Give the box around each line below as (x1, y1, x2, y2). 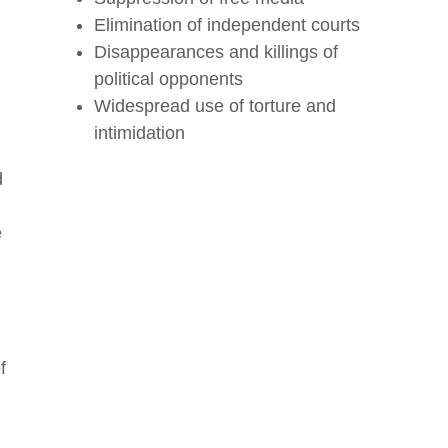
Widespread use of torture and (94, 96, 337, 117)
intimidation (94, 123, 186, 144)
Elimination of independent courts (94, 15, 361, 36)
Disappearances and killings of (94, 42, 339, 63)
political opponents (94, 69, 249, 90)
